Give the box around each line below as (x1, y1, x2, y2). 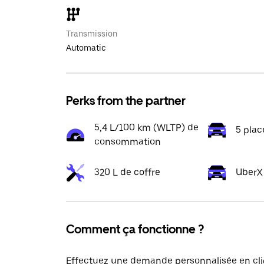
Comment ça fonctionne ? (66, 222, 204, 236)
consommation (94, 136, 161, 147)
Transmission (66, 29, 117, 38)
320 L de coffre (94, 167, 160, 178)
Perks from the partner (66, 94, 186, 108)
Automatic (66, 43, 106, 52)
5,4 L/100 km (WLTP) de (94, 122, 199, 133)
